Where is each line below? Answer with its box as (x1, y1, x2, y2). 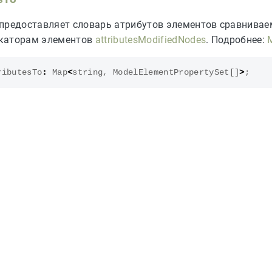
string (72, 68, 103, 78)
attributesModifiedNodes (95, 34, 206, 46)
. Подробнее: (206, 34, 268, 46)
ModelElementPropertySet (113, 68, 229, 78)
